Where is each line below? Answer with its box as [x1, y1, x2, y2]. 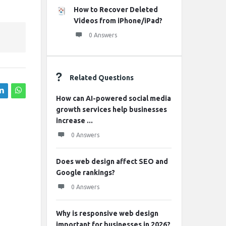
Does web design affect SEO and [56, 157, 168, 165]
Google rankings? [56, 168, 115, 177]
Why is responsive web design [56, 209, 158, 217]
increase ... [56, 117, 93, 125]
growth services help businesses [56, 105, 167, 114]
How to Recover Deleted [74, 6, 158, 14]
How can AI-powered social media [56, 94, 171, 102]
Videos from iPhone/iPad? [74, 17, 162, 25]
